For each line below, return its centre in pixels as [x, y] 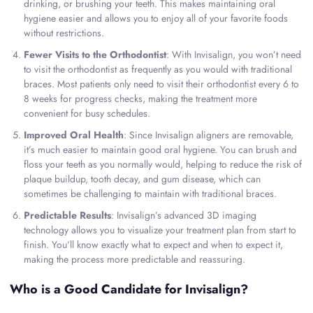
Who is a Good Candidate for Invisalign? [129, 290]
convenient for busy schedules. [87, 114]
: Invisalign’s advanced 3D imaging [184, 216]
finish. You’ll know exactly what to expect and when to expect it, [153, 245]
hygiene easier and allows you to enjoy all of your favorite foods [156, 19]
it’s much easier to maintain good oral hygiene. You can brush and [160, 150]
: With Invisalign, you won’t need [234, 55]
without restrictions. [64, 33]
